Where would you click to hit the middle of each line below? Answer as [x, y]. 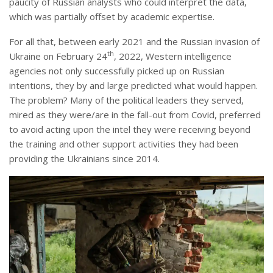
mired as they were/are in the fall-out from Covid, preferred [135, 114]
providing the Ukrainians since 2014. [84, 158]
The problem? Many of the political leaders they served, [126, 100]
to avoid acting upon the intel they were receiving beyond [130, 129]
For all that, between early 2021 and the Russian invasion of [134, 41]
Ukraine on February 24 [58, 56]
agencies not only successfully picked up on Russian [117, 70]
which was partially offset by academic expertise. [112, 16]
